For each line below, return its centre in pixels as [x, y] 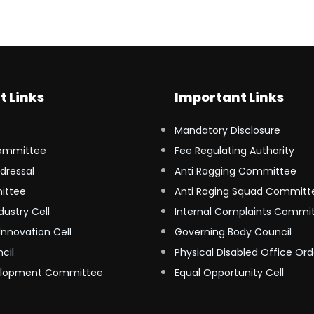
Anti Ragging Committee [235, 171]
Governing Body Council [233, 232]
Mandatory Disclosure [227, 130]
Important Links [229, 97]
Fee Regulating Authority [234, 151]
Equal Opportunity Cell [229, 273]
